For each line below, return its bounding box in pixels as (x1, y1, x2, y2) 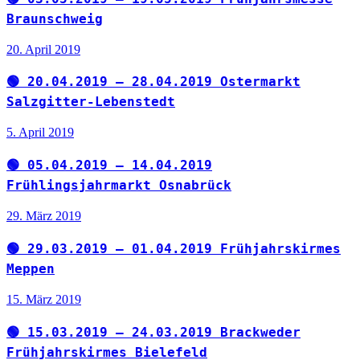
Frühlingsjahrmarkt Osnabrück (6, 178, 231, 194)
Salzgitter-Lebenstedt (6, 94, 175, 110)
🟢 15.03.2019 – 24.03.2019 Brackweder (6, 324, 301, 340)
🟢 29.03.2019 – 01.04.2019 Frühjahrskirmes (6, 241, 341, 257)
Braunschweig (6, 10, 103, 27)
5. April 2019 (6, 125, 74, 140)
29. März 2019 (6, 209, 81, 223)
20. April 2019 (6, 42, 80, 56)
